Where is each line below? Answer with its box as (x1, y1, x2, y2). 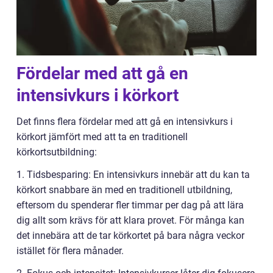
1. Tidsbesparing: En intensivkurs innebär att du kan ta (16, 169, 250, 181)
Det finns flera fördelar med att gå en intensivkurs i (16, 116, 233, 128)
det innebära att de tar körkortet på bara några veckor (16, 230, 244, 242)
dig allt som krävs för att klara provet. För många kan (16, 214, 244, 227)
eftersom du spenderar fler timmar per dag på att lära (16, 199, 244, 211)
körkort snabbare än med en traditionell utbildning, (16, 184, 232, 196)
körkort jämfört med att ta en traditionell (16, 131, 188, 143)
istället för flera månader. (16, 245, 124, 257)
